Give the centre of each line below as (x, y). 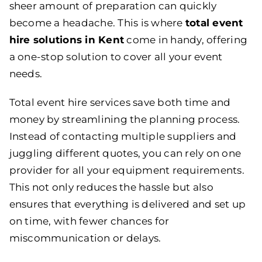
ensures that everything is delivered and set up (127, 204)
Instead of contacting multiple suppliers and (123, 136)
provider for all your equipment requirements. (127, 170)
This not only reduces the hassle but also (111, 187)
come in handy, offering (186, 39)
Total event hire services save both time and (120, 102)
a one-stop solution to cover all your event (116, 56)
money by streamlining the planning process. (125, 119)
